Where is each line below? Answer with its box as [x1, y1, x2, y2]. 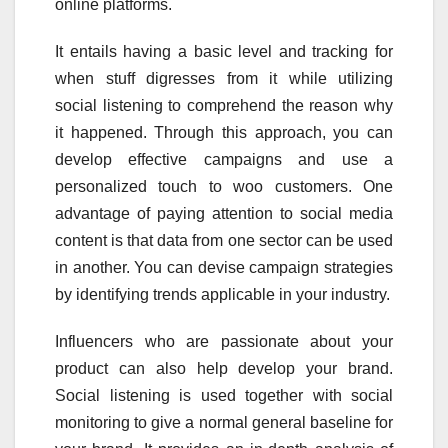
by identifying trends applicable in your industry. [55, 286, 390, 304]
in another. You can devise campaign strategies [55, 259, 393, 277]
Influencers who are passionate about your [55, 333, 393, 351]
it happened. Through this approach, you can [55, 124, 393, 142]
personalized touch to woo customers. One [55, 178, 393, 196]
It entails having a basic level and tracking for [55, 43, 393, 61]
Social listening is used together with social [55, 387, 393, 405]
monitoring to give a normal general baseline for [55, 414, 393, 432]
